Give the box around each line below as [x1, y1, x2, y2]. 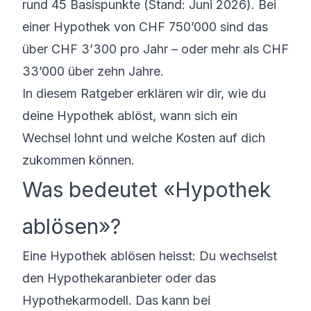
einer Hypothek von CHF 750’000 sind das [22, 19, 268, 34]
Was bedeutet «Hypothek [22, 177, 271, 202]
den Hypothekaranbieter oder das [22, 271, 216, 285]
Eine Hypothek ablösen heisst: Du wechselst [22, 249, 277, 263]
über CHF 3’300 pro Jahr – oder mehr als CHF [22, 42, 289, 56]
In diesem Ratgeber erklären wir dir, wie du [22, 86, 266, 101]
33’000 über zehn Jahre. [22, 64, 164, 78]
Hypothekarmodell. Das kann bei [22, 293, 210, 308]
